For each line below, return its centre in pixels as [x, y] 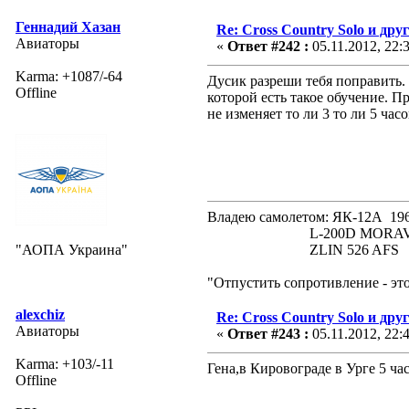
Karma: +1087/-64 [69, 76]
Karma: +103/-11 [65, 363]
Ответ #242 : [268, 46]
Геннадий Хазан [68, 26]
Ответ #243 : [268, 333]
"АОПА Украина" [72, 249]
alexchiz [40, 314]
